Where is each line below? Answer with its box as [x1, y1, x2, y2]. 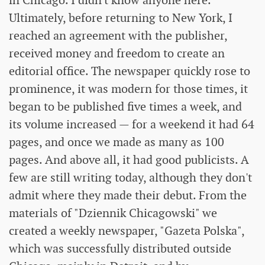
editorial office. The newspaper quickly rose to [9, 63, 250, 79]
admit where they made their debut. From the [9, 188, 247, 203]
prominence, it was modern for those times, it [9, 81, 248, 97]
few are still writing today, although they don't [9, 170, 252, 186]
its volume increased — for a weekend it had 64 [9, 117, 254, 132]
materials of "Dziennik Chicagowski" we [9, 205, 217, 221]
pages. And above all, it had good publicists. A [9, 152, 249, 168]
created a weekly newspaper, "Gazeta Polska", [9, 223, 244, 239]
